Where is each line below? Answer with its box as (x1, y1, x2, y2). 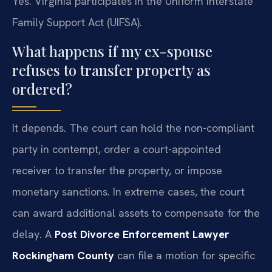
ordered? (12, 78, 72, 98)
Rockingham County (12, 248, 114, 262)
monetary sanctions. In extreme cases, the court (12, 184, 245, 199)
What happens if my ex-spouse (12, 41, 212, 61)
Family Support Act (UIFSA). (12, 15, 142, 30)
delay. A (12, 226, 55, 241)
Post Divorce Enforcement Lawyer (55, 226, 229, 241)
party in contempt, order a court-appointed (12, 141, 221, 156)
